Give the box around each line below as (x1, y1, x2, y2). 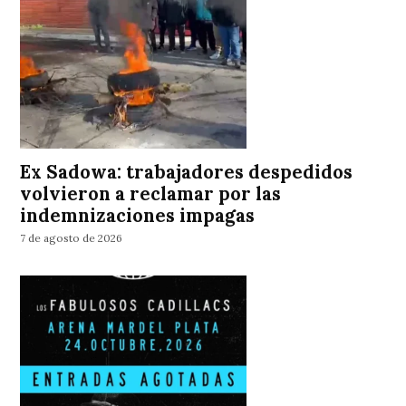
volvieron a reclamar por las (20, 181, 282, 206)
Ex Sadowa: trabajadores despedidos (20, 159, 353, 184)
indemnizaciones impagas (20, 203, 256, 227)
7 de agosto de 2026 (20, 231, 123, 246)
